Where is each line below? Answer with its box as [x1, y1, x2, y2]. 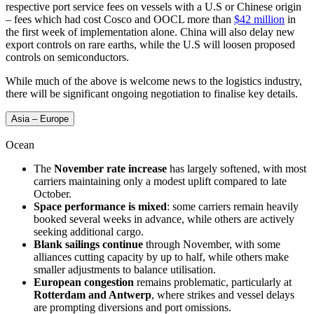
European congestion [34, 275, 134, 288]
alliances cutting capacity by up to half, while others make [34, 250, 289, 263]
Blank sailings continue [34, 238, 143, 250]
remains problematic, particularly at [134, 275, 292, 288]
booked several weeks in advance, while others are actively [34, 212, 294, 225]
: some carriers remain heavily [167, 200, 299, 212]
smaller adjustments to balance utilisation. [34, 263, 216, 275]
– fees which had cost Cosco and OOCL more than [6, 13, 234, 25]
